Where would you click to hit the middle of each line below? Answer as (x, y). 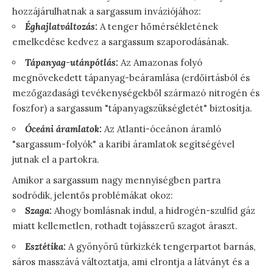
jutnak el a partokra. (56, 159)
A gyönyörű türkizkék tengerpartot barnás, (161, 246)
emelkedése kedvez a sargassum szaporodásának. (121, 41)
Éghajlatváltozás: (61, 26)
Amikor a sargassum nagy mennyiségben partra (116, 180)
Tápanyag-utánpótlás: (72, 62)
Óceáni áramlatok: (63, 129)
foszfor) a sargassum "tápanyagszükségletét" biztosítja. (132, 108)
